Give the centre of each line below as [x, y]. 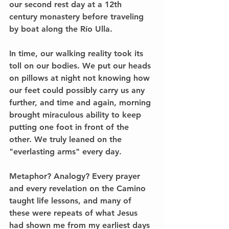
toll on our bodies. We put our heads [81, 65]
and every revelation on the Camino [79, 188]
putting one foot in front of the [70, 127]
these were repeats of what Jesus [75, 213]
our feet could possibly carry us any [78, 90]
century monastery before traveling [78, 16]
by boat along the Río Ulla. [61, 29]
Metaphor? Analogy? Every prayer [76, 176]
